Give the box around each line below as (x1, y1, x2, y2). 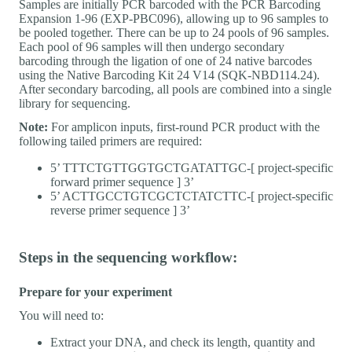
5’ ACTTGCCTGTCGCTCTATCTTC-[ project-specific (50, 189, 333, 203)
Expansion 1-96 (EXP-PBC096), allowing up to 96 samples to (19, 11, 328, 25)
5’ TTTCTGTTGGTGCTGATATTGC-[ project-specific (50, 160, 333, 174)
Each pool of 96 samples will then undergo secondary (19, 39, 284, 53)
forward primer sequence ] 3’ (50, 174, 194, 189)
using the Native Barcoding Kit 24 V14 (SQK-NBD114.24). (19, 68, 320, 82)
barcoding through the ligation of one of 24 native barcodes (19, 53, 312, 68)
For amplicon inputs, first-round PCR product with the (48, 119, 320, 134)
